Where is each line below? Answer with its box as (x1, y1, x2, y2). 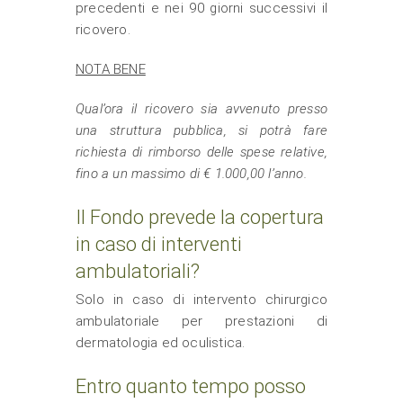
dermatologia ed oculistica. (76, 335, 246, 351)
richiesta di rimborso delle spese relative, (76, 144, 327, 160)
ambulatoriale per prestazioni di (76, 313, 327, 329)
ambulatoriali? (76, 260, 200, 282)
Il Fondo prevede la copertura (76, 206, 324, 228)
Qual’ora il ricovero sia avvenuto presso (76, 101, 327, 117)
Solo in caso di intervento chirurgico (76, 291, 327, 308)
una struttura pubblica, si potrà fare (76, 122, 327, 139)
